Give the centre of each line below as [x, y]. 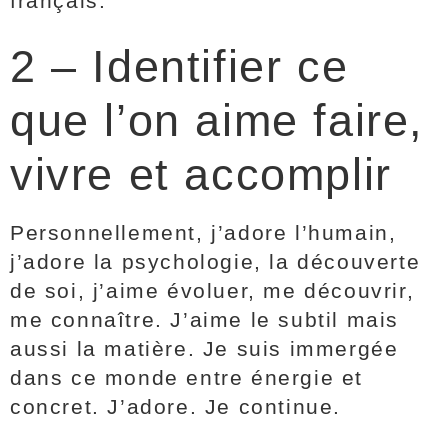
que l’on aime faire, [217, 120]
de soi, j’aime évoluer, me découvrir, [212, 290]
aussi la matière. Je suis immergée [204, 348]
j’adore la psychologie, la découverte [215, 261]
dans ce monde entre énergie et [187, 377]
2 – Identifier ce [179, 66]
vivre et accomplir [201, 174]
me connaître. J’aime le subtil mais [205, 319]
